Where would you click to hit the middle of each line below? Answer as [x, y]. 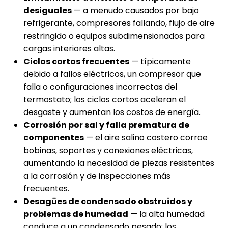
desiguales [48, 11]
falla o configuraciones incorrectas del [100, 87]
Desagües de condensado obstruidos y [108, 202]
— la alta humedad [166, 214]
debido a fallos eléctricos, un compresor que [112, 74]
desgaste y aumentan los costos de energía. [112, 112]
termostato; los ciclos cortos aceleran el [105, 100]
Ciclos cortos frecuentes [76, 62]
